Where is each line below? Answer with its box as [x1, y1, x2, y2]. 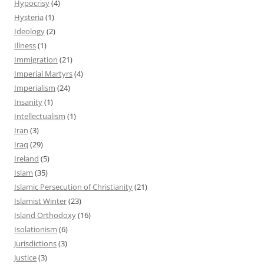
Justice [14, 252, 37, 263]
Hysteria [14, 11, 44, 22]
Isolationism [14, 223, 57, 235]
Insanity [14, 96, 42, 107]
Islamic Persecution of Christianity [14, 181, 133, 192]
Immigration [14, 54, 58, 65]
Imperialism [14, 82, 55, 93]
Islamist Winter [14, 195, 67, 206]
